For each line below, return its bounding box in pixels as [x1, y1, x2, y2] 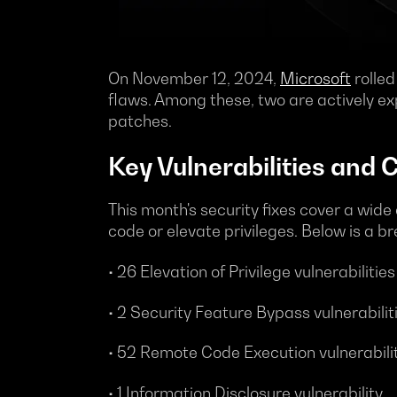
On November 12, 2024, [108, 69, 276, 89]
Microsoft [280, 69, 351, 89]
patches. [108, 112, 172, 131]
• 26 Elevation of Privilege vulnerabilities [108, 262, 395, 282]
